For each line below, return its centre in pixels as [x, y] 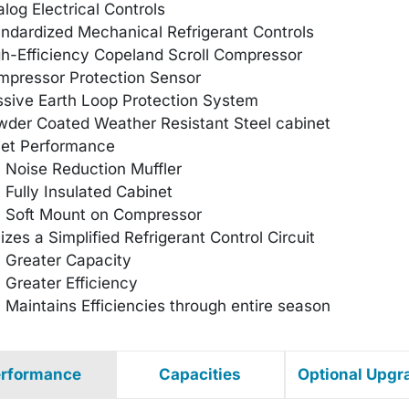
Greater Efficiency [71, 283]
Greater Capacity [68, 260]
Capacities [200, 374]
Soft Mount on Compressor [103, 214]
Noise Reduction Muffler [93, 168]
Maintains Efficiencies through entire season [168, 305]
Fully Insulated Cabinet [89, 191]
